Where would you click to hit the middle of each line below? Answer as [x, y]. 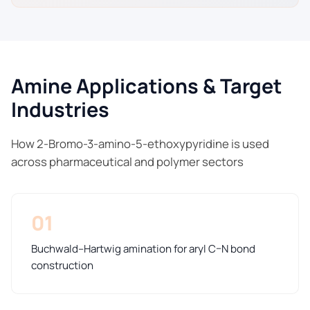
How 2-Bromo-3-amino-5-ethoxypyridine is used [140, 144]
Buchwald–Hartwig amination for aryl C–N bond [143, 249]
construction [62, 266]
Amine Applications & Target [146, 86]
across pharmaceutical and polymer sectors [127, 162]
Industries [60, 110]
